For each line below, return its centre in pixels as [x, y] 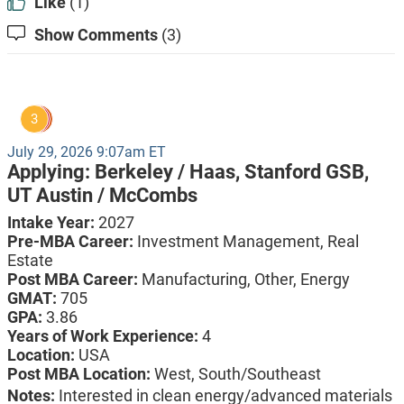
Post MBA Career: [74, 280]
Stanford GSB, [306, 172]
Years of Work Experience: [104, 336]
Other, [277, 280]
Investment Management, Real [248, 242]
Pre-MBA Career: [72, 242]
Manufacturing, [197, 280]
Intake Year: [52, 223]
